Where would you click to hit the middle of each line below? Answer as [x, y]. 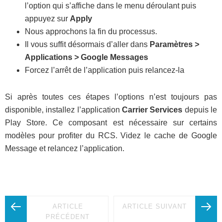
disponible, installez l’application [63, 110]
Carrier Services [153, 110]
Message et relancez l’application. [65, 149]
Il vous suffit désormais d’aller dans [87, 45]
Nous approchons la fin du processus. [91, 32]
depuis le [201, 110]
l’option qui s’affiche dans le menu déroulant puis [111, 6]
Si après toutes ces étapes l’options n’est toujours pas [111, 97]
